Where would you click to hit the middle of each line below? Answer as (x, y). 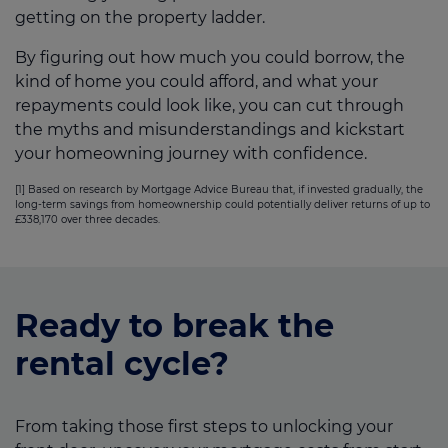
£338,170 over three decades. (87, 220)
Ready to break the (174, 326)
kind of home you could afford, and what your (196, 82)
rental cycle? (122, 364)
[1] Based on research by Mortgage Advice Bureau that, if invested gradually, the (219, 190)
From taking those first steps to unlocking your (204, 427)
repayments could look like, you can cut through (209, 106)
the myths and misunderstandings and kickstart (210, 130)
